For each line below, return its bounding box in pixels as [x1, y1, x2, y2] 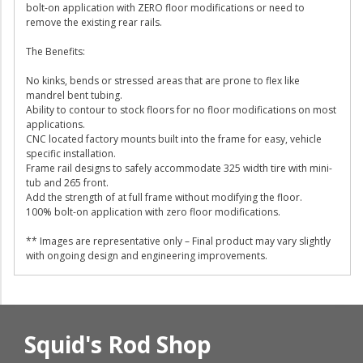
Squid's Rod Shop [24, 329, 211, 360]
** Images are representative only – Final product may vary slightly [26, 234, 331, 248]
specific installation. [26, 147, 116, 160]
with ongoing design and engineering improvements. [26, 249, 267, 263]
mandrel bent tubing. [26, 88, 122, 102]
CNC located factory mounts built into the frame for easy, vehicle [26, 132, 322, 146]
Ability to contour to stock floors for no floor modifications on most [26, 103, 336, 117]
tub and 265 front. [26, 176, 109, 190]
